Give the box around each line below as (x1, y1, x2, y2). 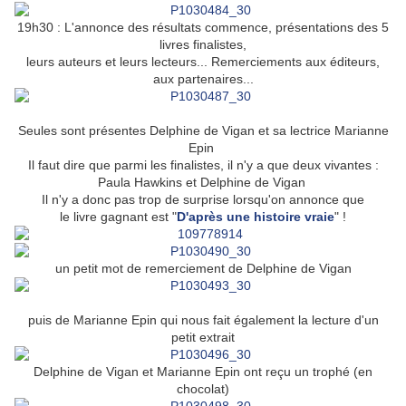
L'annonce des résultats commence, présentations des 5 (64, 20, 389, 35)
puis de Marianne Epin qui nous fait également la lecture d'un (27, 313, 379, 328)
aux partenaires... (152, 72, 254, 87)
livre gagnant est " (73, 209, 177, 225)
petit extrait (171, 330, 235, 345)
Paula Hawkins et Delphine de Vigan (97, 175, 309, 190)
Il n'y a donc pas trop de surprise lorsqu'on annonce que (42, 192, 364, 208)
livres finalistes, (159, 37, 246, 53)
